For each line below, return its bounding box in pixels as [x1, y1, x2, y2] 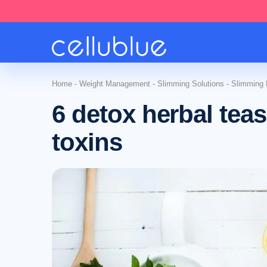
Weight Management [79, 79, 150, 88]
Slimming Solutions [157, 79, 224, 88]
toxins [52, 128, 122, 156]
